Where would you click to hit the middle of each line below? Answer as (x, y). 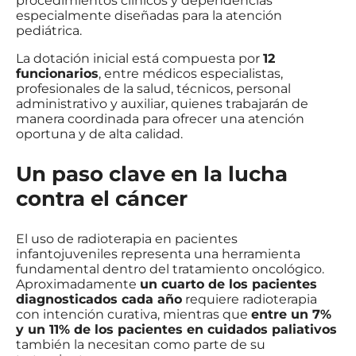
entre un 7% (291, 314)
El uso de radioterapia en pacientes (127, 238)
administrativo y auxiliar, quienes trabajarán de (162, 103)
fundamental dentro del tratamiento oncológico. (170, 269)
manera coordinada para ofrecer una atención (160, 118)
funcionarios (57, 73)
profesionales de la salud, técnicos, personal (153, 88)
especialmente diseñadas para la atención (149, 15)
